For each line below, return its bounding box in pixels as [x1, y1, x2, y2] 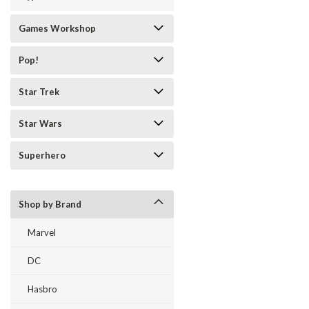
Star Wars [19, 118, 62, 129]
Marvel [28, 227, 56, 238]
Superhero [19, 150, 66, 161]
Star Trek [19, 86, 59, 97]
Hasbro [28, 283, 57, 295]
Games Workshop [19, 23, 96, 34]
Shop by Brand [19, 199, 81, 210]
